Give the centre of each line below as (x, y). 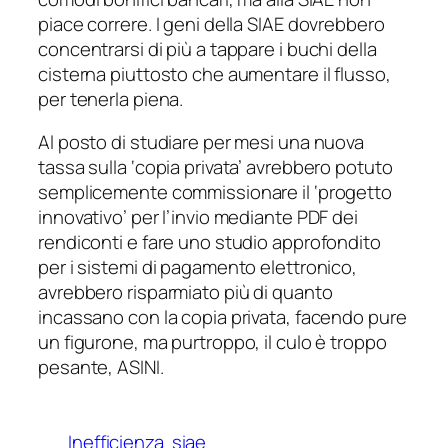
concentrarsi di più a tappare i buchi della (207, 48)
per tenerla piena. (111, 98)
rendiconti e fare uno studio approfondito (209, 242)
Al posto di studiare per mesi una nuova (201, 142)
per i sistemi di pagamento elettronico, (198, 267)
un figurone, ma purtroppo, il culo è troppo (212, 342)
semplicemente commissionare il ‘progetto (215, 192)
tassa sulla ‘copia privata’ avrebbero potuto (215, 167)
